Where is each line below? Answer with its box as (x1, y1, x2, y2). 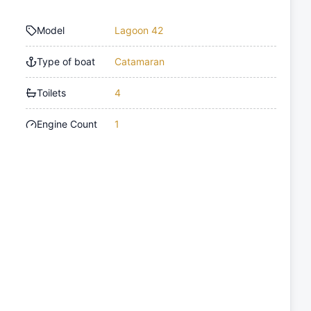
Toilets (37, 87, 67, 99)
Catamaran (115, 56, 165, 68)
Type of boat (37, 56, 96, 68)
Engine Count (37, 118, 98, 131)
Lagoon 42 (115, 24, 164, 37)
